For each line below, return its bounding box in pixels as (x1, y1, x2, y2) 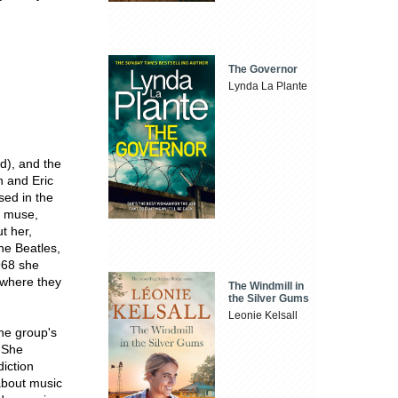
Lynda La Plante (228, 80, 308, 93)
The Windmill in (228, 279, 305, 292)
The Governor (228, 63, 298, 76)
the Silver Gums (228, 291, 310, 305)
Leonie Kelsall (228, 308, 298, 322)
